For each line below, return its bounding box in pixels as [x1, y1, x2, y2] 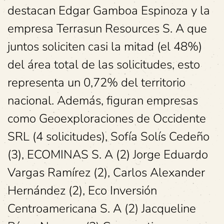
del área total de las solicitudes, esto [7, 56, 200, 73]
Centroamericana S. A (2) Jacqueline [7, 200, 196, 217]
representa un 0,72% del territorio [7, 74, 185, 91]
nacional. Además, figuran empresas [7, 92, 198, 109]
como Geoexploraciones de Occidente [7, 110, 206, 127]
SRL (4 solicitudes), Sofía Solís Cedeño [7, 128, 209, 145]
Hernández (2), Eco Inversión [7, 182, 157, 199]
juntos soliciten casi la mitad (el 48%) [7, 38, 202, 55]
